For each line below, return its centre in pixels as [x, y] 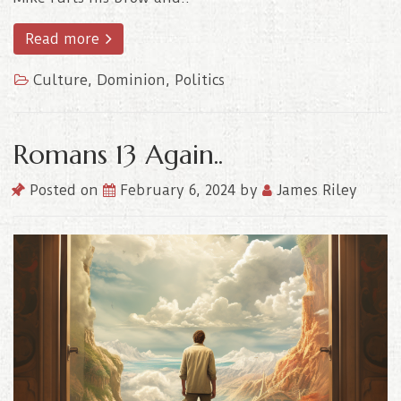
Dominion [131, 81]
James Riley [315, 191]
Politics [200, 81]
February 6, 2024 [180, 191]
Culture [60, 81]
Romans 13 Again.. [118, 155]
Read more [64, 39]
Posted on [64, 191]
